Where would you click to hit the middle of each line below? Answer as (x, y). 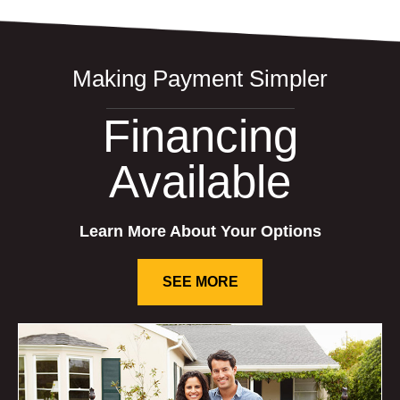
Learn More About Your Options (200, 232)
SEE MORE (200, 282)
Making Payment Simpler (200, 79)
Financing (200, 137)
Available (200, 182)
